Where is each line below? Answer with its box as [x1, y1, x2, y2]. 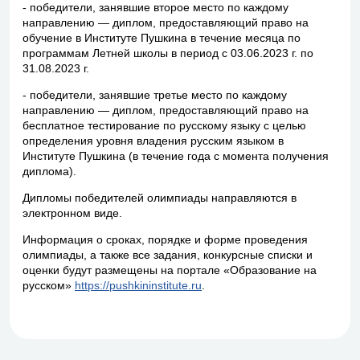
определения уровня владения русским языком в [22, 134, 284, 147]
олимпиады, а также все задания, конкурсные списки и [22, 248, 313, 261]
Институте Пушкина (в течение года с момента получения [22, 149, 329, 162]
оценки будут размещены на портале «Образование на [22, 264, 317, 276]
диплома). [22, 165, 76, 178]
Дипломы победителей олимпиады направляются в [22, 191, 297, 204]
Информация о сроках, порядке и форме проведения [22, 233, 308, 246]
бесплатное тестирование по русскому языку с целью [22, 119, 306, 132]
